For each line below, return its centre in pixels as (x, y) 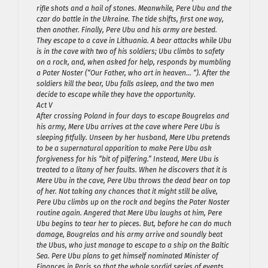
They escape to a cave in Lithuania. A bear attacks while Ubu (134, 41)
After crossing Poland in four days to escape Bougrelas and (133, 116)
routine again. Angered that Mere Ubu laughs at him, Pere (129, 213)
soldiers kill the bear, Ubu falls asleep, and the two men (125, 84)
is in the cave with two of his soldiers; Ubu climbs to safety (130, 51)
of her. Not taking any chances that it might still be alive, (127, 191)
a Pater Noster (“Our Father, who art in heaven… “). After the (133, 73)
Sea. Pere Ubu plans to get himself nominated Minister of (127, 256)
